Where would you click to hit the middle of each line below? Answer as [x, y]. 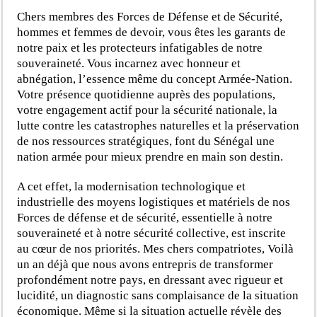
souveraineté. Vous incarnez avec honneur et [129, 63]
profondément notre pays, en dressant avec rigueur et [150, 279]
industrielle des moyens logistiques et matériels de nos [154, 202]
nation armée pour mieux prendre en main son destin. [150, 156]
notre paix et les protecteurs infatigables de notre [140, 47]
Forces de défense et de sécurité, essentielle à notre [145, 217]
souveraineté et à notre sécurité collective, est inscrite [152, 233]
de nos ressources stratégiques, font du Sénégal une [146, 141]
